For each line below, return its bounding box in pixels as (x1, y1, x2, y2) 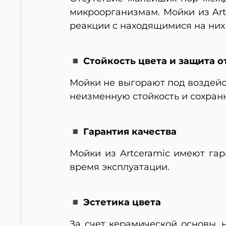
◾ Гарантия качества (70, 126, 177, 138)
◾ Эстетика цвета (70, 197, 161, 208)
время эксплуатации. (70, 161, 169, 173)
